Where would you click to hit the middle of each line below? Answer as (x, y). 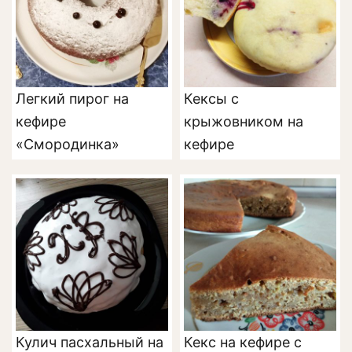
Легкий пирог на (72, 99)
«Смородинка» (68, 145)
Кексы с (211, 99)
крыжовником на (244, 122)
